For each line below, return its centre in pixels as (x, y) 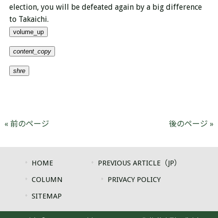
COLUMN (47, 180)
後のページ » (191, 124)
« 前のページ (27, 124)
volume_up (28, 32)
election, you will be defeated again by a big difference (105, 7)
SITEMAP (47, 196)
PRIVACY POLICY (134, 180)
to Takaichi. (29, 19)
